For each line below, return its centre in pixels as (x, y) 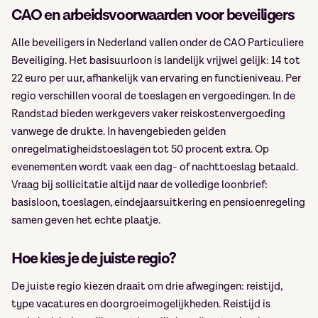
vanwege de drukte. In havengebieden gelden (119, 132)
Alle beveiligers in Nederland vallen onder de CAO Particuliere (158, 43)
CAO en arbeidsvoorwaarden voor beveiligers (153, 15)
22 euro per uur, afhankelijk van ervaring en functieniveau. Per (156, 78)
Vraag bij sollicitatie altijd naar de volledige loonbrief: (139, 185)
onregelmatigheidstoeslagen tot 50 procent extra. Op (140, 149)
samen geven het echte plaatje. (86, 220)
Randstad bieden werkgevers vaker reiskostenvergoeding (148, 114)
